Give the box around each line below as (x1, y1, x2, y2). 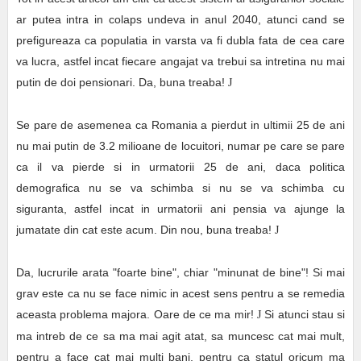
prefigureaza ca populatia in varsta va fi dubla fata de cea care (15, 34, 346, 48)
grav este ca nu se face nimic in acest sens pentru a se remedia (15, 287, 346, 301)
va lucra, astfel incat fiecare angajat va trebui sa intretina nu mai (15, 55, 346, 68)
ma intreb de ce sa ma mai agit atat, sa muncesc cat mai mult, (15, 330, 346, 343)
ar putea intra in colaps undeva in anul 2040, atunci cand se (15, 13, 346, 27)
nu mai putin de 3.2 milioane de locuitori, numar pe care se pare (15, 139, 346, 153)
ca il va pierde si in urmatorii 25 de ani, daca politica (15, 160, 346, 174)
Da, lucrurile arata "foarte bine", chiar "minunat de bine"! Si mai (15, 266, 346, 280)
